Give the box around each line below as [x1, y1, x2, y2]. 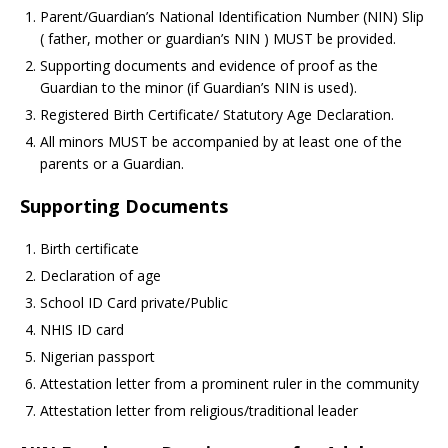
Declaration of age [40, 266, 161, 286]
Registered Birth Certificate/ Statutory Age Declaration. [40, 105, 394, 125]
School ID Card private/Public [40, 293, 228, 313]
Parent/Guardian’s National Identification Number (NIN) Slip [40, 7, 424, 27]
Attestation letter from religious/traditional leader [40, 401, 358, 421]
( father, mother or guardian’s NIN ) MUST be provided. [40, 29, 396, 49]
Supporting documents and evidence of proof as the [40, 56, 378, 76]
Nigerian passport [40, 347, 155, 367]
